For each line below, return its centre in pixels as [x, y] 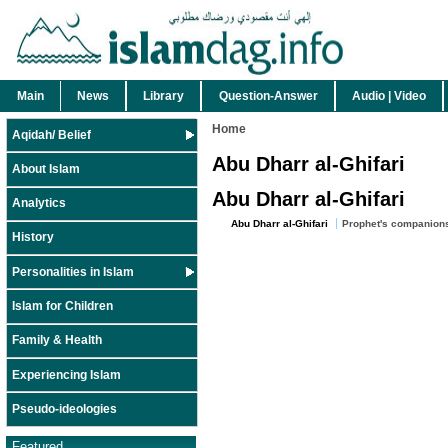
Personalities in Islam [73, 271]
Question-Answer [268, 96]
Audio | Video [388, 96]
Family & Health [57, 340]
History [33, 237]
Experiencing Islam [66, 374]
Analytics [39, 203]
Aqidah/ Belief [51, 134]
